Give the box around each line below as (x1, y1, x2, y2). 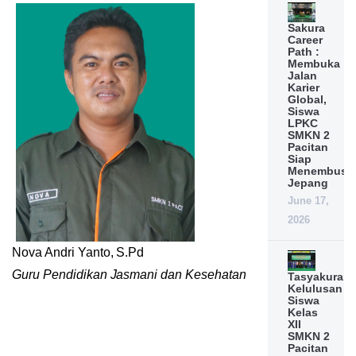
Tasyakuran (287, 269, 350, 283)
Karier (287, 81, 319, 95)
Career (287, 33, 323, 47)
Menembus (287, 164, 347, 178)
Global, (287, 93, 327, 106)
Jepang (287, 176, 328, 190)
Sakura (287, 21, 325, 35)
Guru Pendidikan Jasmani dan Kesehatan (12, 268, 246, 282)
